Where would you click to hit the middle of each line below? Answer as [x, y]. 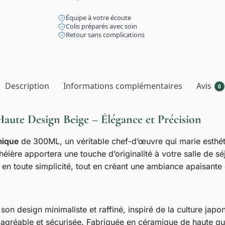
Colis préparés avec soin [102, 26]
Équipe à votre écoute [99, 17]
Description [27, 86]
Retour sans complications [105, 34]
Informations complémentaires [123, 86]
